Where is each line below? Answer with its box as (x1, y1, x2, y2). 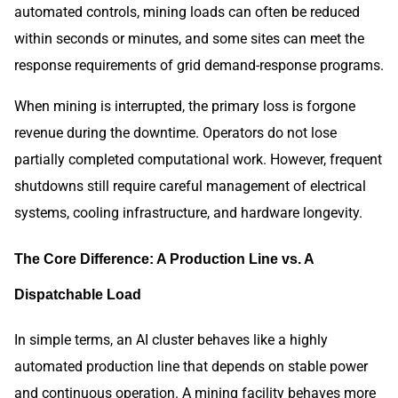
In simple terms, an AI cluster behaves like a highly (14, 330, 328, 348)
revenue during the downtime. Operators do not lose (14, 123, 337, 141)
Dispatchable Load (14, 286, 141, 303)
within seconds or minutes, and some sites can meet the (14, 29, 364, 47)
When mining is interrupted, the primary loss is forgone (14, 97, 355, 115)
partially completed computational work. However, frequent (14, 150, 382, 168)
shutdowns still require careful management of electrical (14, 177, 366, 195)
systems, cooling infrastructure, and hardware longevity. (14, 203, 362, 221)
